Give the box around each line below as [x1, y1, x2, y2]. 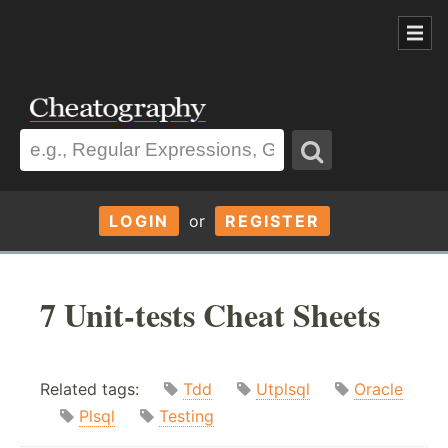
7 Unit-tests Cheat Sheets [40, 290, 380, 338]
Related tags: [40, 379, 164, 400]
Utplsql [256, 379, 310, 400]
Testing [159, 406, 214, 427]
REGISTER [224, 210, 320, 231]
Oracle [354, 379, 403, 400]
